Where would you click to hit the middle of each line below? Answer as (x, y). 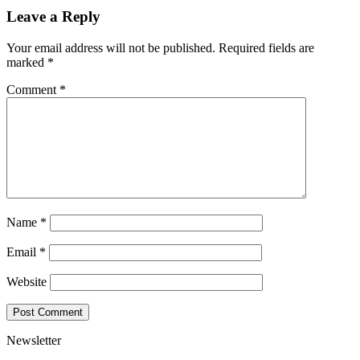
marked (27, 62)
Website (27, 281)
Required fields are (266, 47)
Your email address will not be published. (111, 47)
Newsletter (34, 340)
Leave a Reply (53, 16)
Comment (33, 89)
